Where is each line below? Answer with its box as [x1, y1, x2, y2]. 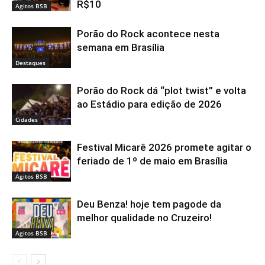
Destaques [15, 58, 46, 67]
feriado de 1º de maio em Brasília [77, 154, 228, 167]
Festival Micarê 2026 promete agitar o [77, 141, 251, 153]
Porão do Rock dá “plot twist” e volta [77, 84, 246, 96]
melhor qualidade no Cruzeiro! [77, 211, 212, 224]
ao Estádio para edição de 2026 [77, 98, 222, 110]
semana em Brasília [77, 41, 164, 53]
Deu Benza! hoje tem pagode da [77, 198, 221, 210]
